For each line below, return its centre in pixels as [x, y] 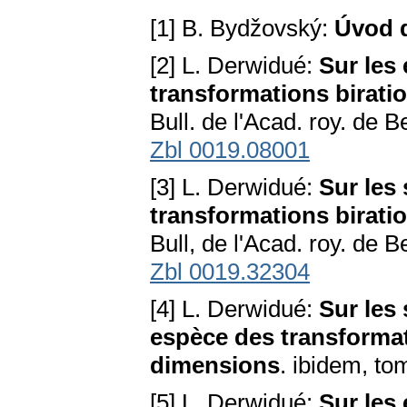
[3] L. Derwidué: [234, 188]
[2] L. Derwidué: [234, 66]
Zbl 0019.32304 [230, 272]
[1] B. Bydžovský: [242, 29]
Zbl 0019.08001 [230, 150]
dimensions [215, 366]
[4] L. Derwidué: [234, 309]
